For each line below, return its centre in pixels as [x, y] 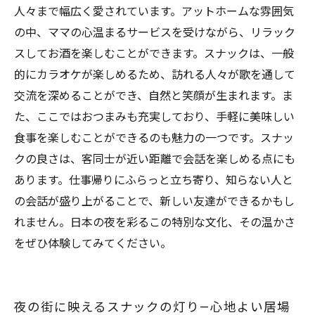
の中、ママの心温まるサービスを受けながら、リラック [155, 33]
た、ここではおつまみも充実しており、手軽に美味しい [154, 117]
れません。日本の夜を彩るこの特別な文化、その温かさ [155, 223]
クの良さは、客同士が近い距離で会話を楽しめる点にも [155, 159]
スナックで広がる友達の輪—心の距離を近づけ [160, 10]
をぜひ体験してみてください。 [93, 244]
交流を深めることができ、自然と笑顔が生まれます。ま [154, 96]
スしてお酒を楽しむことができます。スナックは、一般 [154, 54]
